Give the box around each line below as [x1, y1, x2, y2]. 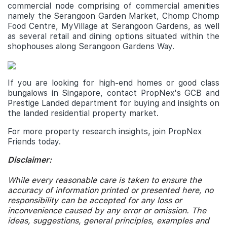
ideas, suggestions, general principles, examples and [8, 216, 209, 225]
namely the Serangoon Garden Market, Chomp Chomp [8, 11, 219, 21]
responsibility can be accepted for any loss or [8, 196, 182, 205]
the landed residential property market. [8, 108, 159, 118]
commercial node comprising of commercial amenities [8, 1, 219, 11]
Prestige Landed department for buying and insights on [8, 98, 219, 108]
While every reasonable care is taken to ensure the [8, 175, 202, 185]
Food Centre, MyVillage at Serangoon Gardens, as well [8, 21, 219, 31]
